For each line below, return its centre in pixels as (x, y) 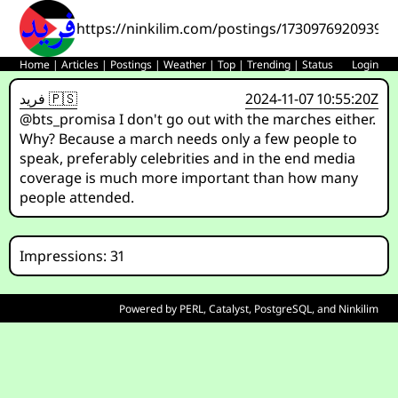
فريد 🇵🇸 (62, 99)
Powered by (149, 308)
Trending (269, 64)
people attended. (77, 197)
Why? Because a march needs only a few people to (189, 139)
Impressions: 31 (72, 256)
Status (318, 64)
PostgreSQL (283, 308)
